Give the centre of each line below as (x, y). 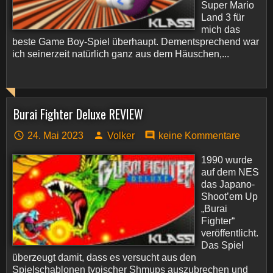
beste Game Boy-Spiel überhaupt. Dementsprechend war (136, 42)
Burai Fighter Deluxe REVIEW (78, 114)
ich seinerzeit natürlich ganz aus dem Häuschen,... (121, 54)
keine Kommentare (199, 136)
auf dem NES (230, 172)
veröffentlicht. (230, 233)
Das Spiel (222, 245)
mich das (221, 30)
